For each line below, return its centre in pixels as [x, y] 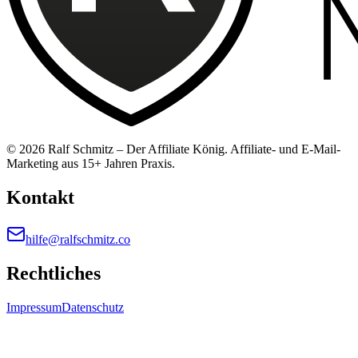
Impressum [34, 307]
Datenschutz [93, 307]
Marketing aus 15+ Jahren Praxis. [91, 163]
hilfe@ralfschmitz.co [78, 239]
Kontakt [40, 197]
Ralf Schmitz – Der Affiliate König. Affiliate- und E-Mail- [193, 149]
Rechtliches [54, 273]
